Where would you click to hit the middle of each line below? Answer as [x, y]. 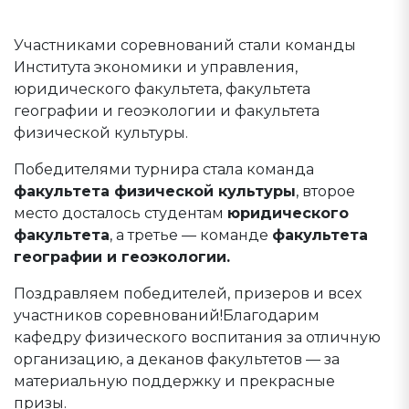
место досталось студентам [121, 213]
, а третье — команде [191, 235]
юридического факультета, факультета [162, 89]
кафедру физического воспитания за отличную [197, 337]
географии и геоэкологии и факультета [167, 111]
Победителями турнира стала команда [164, 169]
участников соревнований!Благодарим [167, 315]
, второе [325, 191]
